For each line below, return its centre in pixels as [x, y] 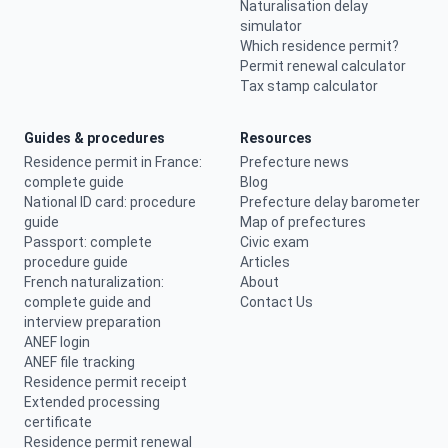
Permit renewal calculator [323, 66]
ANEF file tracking [79, 362]
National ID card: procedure [110, 202]
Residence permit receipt [105, 382]
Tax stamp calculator [309, 86]
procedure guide [76, 262]
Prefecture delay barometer [330, 202]
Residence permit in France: [113, 162]
